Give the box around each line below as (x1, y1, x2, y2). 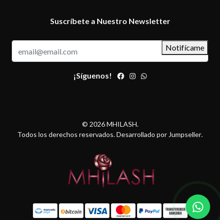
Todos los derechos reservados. (17, 130, 116, 138)
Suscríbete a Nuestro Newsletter (50, 16, 170, 26)
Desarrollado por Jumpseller (116, 130, 201, 138)
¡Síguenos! (73, 71, 112, 80)
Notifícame (165, 43, 204, 52)
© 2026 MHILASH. (82, 120, 138, 128)
